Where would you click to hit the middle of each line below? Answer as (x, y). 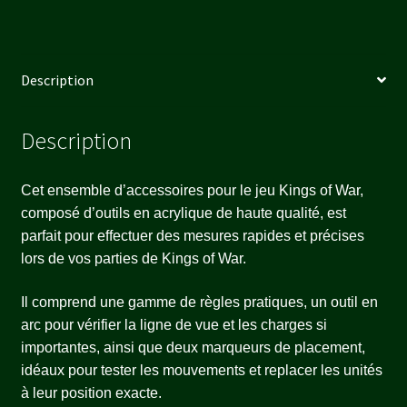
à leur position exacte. (91, 392)
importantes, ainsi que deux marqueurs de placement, (193, 347)
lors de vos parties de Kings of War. (133, 259)
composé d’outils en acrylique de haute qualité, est (183, 213)
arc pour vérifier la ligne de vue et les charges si (174, 324)
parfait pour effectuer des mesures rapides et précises (192, 236)
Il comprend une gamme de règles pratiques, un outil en (199, 302)
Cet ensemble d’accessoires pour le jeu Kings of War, (192, 191)
